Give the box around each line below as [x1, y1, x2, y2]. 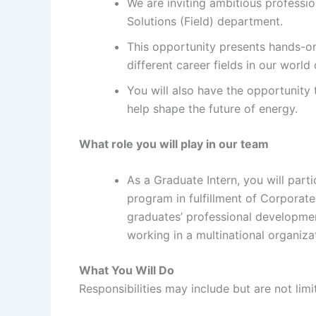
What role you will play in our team [79, 136, 269, 151]
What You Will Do [79, 263, 174, 278]
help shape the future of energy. [127, 101, 298, 116]
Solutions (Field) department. [127, 13, 283, 28]
